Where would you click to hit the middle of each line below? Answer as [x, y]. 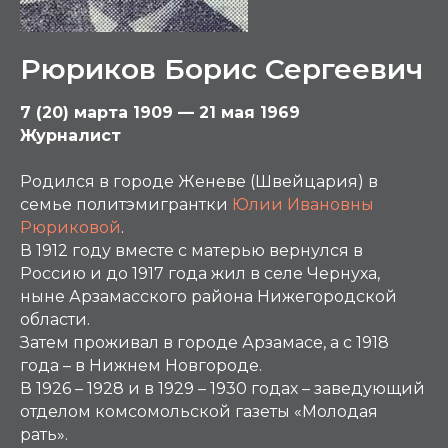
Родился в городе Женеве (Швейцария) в [199, 181]
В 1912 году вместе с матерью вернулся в [191, 250]
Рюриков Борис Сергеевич [221, 69]
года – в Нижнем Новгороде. [143, 365]
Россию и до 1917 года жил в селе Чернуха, [200, 273]
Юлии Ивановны [303, 204]
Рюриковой [70, 227]
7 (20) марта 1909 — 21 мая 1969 [160, 112]
